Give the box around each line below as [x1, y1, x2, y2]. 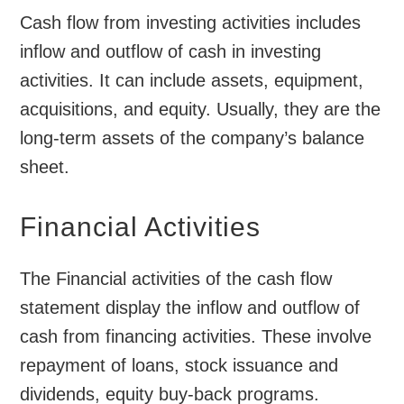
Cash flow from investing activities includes [20, 13, 362, 33]
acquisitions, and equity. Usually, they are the [20, 99, 381, 120]
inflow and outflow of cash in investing [20, 41, 322, 62]
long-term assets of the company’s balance [20, 128, 365, 149]
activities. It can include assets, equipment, [20, 70, 364, 91]
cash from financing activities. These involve [20, 326, 372, 347]
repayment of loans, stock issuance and [20, 355, 339, 376]
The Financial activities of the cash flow [20, 269, 333, 289]
